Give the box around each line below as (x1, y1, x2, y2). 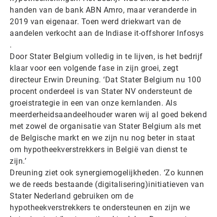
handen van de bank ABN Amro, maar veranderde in (10, 5, 197, 15)
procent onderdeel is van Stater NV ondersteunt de (10, 87, 192, 96)
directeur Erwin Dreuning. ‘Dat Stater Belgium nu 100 (10, 75, 201, 84)
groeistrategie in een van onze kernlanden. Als (10, 98, 177, 108)
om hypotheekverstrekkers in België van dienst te (10, 145, 187, 154)
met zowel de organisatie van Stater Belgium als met (10, 122, 201, 131)
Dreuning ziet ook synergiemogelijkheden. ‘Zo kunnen (10, 168, 204, 177)
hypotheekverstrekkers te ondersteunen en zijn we (10, 203, 190, 212)
